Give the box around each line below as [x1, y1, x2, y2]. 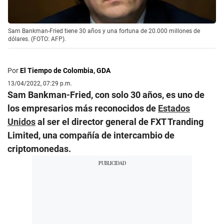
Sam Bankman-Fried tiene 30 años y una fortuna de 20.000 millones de [8, 27, 200, 35]
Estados [158, 103, 190, 114]
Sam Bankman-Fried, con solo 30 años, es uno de [7, 89, 204, 100]
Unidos [7, 116, 35, 127]
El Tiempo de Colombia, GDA [20, 66, 110, 75]
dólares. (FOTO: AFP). [8, 35, 66, 43]
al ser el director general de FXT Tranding [35, 116, 203, 127]
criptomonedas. [7, 143, 71, 154]
